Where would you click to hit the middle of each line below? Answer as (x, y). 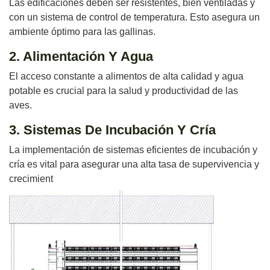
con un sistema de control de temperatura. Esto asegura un (134, 17)
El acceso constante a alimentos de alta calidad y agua (126, 76)
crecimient (31, 178)
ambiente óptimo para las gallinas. (82, 31)
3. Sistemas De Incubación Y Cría (112, 130)
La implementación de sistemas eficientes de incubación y (133, 149)
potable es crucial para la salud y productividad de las (124, 90)
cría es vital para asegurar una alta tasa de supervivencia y (134, 164)
